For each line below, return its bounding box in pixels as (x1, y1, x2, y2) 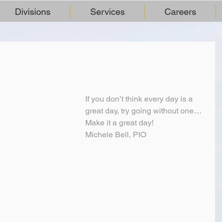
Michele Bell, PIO (85, 130, 146, 139)
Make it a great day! (85, 118, 154, 127)
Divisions (14, 6, 51, 17)
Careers (164, 6, 196, 17)
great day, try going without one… (85, 106, 202, 115)
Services (90, 6, 125, 17)
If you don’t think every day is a (85, 94, 195, 104)
